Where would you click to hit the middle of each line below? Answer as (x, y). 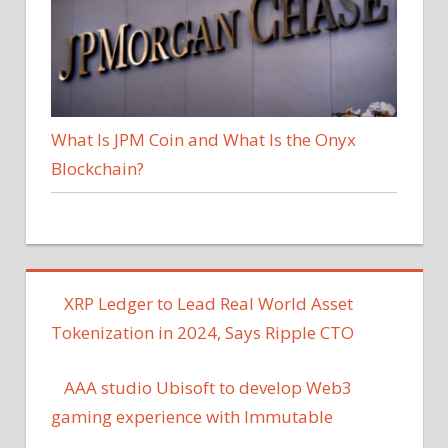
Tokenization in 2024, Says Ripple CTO (202, 333)
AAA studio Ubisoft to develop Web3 (207, 387)
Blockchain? (97, 169)
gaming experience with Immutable (192, 416)
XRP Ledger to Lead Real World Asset (208, 304)
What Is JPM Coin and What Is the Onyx (203, 140)
